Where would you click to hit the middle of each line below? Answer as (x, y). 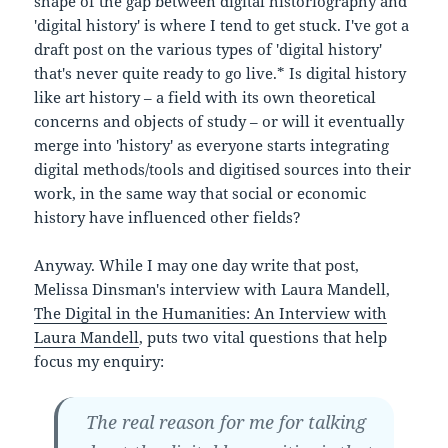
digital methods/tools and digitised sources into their (223, 169)
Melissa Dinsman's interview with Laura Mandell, (212, 289)
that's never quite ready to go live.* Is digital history (220, 73)
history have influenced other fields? (168, 217)
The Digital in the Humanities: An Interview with (211, 313)
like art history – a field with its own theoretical (205, 97)
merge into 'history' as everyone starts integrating (212, 145)
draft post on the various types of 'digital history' (208, 49)
